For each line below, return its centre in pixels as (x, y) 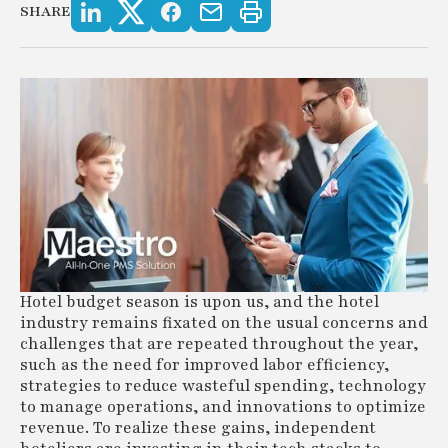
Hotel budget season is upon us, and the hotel (199, 301)
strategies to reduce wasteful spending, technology (223, 385)
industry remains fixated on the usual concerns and (224, 322)
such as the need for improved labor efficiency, (204, 364)
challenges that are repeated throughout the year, (219, 343)
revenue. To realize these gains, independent (198, 427)
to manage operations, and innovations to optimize (223, 406)
